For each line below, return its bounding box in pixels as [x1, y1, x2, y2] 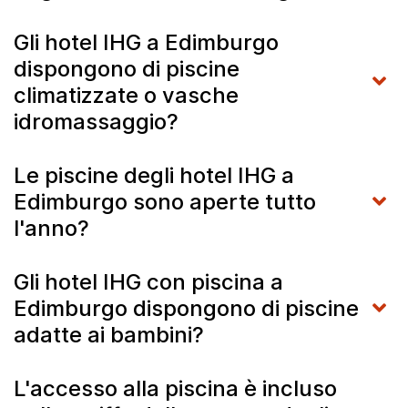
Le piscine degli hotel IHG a [14, 161, 294, 189]
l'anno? [14, 214, 95, 241]
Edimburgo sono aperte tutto [14, 188, 316, 215]
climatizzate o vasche [14, 81, 239, 108]
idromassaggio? [14, 107, 184, 135]
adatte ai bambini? [14, 321, 209, 348]
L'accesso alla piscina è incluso [14, 374, 337, 402]
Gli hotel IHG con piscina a [14, 268, 283, 295]
